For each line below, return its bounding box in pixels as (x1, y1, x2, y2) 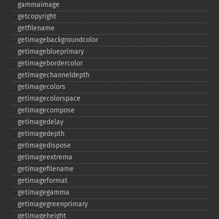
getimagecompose (18, 106, 75, 114)
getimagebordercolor (18, 59, 83, 67)
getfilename (18, 24, 55, 32)
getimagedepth (18, 130, 65, 138)
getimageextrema (18, 153, 72, 161)
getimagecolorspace (18, 94, 81, 103)
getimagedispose (18, 141, 71, 150)
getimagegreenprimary (18, 200, 88, 208)
